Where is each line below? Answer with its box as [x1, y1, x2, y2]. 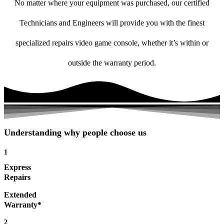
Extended [4, 190, 36, 199]
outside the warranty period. [68, 58, 156, 67]
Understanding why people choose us [4, 127, 146, 138]
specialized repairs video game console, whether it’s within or [15, 38, 208, 47]
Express [4, 163, 31, 172]
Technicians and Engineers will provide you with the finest [19, 18, 204, 27]
